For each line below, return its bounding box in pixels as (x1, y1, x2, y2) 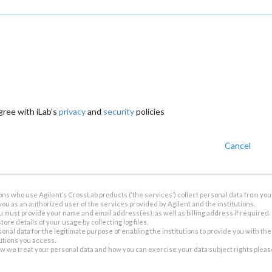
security (103, 106, 134, 117)
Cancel (224, 140, 251, 151)
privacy (58, 106, 86, 117)
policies (134, 106, 165, 117)
